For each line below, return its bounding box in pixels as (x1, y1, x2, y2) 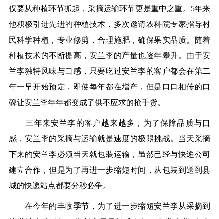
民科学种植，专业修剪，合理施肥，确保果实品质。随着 (8, 35, 211, 44)
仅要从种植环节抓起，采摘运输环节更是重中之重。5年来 (8, 4, 211, 13)
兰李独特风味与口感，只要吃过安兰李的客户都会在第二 (8, 66, 211, 75)
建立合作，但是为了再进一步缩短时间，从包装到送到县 (8, 165, 211, 174)
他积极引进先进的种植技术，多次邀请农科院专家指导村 (8, 20, 211, 28)
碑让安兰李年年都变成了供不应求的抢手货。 (8, 98, 165, 107)
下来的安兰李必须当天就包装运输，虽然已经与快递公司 (8, 150, 211, 158)
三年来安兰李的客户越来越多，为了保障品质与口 (8, 118, 211, 127)
